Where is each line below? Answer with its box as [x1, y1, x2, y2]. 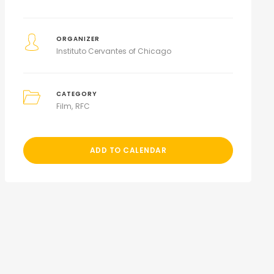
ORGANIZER [56, 35, 100, 43]
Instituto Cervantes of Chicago [56, 46, 172, 56]
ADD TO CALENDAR [89, 145, 167, 155]
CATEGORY [56, 90, 98, 98]
